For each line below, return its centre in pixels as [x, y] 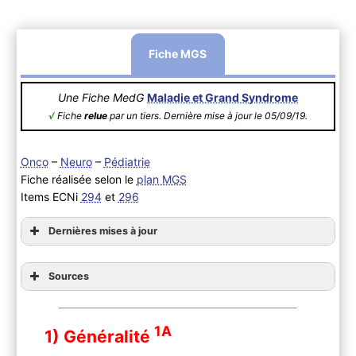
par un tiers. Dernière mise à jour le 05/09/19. [207, 115]
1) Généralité [99, 336]
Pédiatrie [127, 161]
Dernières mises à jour [103, 230]
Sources [68, 276]
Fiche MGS [178, 53]
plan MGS [161, 179]
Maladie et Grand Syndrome [222, 97]
